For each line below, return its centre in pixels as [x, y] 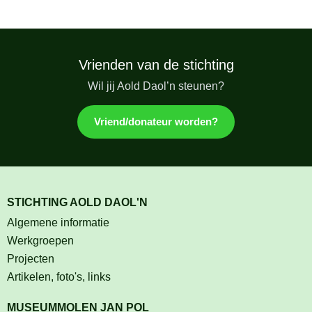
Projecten [31, 258]
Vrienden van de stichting [156, 64]
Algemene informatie [58, 222]
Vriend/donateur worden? [156, 121]
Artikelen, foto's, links [59, 276]
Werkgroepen [40, 240]
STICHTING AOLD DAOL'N [77, 202]
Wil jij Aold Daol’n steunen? [156, 86]
